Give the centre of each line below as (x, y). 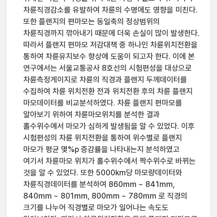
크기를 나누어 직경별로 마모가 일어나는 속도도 (96, 208)
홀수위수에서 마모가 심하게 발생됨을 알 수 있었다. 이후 (109, 126)
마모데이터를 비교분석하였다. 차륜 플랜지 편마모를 (103, 103)
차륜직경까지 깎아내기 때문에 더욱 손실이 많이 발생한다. (111, 33)
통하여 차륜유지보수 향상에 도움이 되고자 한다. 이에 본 (109, 56)
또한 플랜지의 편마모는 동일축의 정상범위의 (92, 22)
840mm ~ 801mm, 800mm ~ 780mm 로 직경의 (105, 196)
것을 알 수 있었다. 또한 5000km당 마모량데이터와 (103, 173)
